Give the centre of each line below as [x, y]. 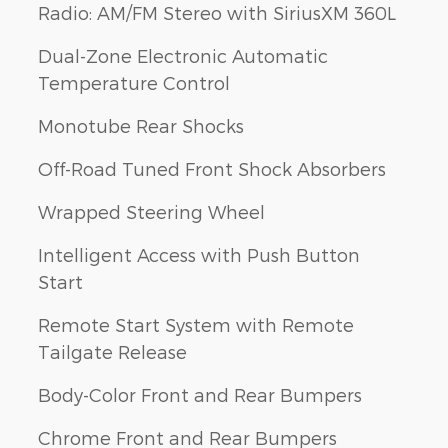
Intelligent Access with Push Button [199, 254]
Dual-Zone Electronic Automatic [183, 55]
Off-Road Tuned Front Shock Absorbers [212, 168]
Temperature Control [134, 82]
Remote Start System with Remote [196, 324]
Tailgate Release [112, 351]
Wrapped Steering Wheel [151, 211]
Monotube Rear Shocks [141, 125]
